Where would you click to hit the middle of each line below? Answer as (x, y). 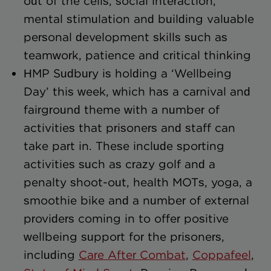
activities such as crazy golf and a (119, 164)
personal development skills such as (125, 37)
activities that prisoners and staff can (129, 128)
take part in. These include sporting (124, 146)
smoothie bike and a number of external (136, 200)
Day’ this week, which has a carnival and (137, 91)
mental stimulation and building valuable (139, 19)
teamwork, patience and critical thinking (137, 55)
